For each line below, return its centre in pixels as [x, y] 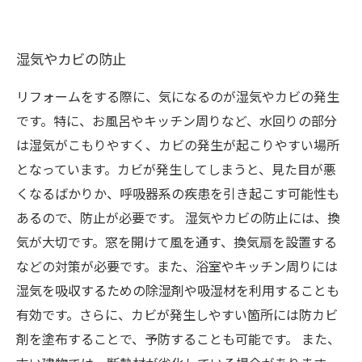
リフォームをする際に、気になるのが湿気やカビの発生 [178, 96]
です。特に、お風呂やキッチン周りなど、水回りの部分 [177, 120]
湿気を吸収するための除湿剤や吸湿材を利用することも [178, 290]
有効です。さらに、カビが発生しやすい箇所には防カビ [177, 314]
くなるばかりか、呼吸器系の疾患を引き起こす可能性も [178, 193]
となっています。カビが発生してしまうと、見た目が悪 [176, 168]
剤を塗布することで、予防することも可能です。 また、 [178, 338]
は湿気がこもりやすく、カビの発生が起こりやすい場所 [178, 144]
